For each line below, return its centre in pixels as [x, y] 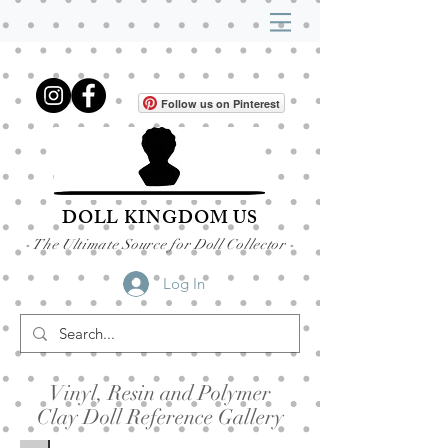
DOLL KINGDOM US [160, 220]
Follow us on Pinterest [220, 103]
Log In [184, 283]
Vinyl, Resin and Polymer [160, 393]
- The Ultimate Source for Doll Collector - [160, 244]
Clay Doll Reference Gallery [160, 417]
